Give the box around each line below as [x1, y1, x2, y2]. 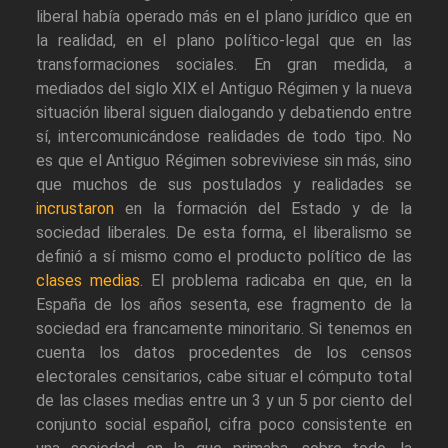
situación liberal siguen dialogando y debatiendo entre [36, 103, 412, 123]
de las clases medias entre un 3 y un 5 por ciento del [36, 391, 412, 411]
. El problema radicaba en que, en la [140, 271, 412, 291]
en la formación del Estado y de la [114, 199, 412, 219]
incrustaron [36, 199, 114, 219]
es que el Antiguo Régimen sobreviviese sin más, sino [36, 151, 412, 171]
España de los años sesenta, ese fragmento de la [36, 295, 412, 315]
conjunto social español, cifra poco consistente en [36, 415, 412, 435]
